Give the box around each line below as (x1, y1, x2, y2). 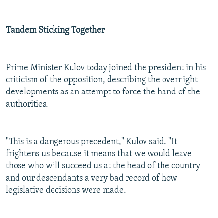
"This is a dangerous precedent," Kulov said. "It (6, 137, 177, 147)
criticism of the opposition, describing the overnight (6, 75, 198, 85)
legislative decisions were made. (6, 186, 126, 196)
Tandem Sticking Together (6, 26, 105, 36)
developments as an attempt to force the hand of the (6, 88, 200, 97)
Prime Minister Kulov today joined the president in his (6, 63, 206, 73)
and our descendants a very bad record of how (6, 174, 177, 183)
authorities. (6, 100, 48, 109)
